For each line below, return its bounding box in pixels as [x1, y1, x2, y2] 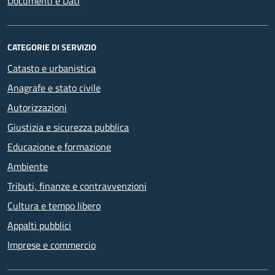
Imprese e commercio [7, 237, 96, 252]
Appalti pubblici [7, 217, 71, 233]
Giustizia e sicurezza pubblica [7, 119, 129, 134]
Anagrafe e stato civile [7, 80, 101, 95]
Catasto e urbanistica [7, 60, 96, 76]
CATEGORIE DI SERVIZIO [7, 40, 96, 53]
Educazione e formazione [7, 139, 111, 154]
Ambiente [7, 158, 48, 174]
